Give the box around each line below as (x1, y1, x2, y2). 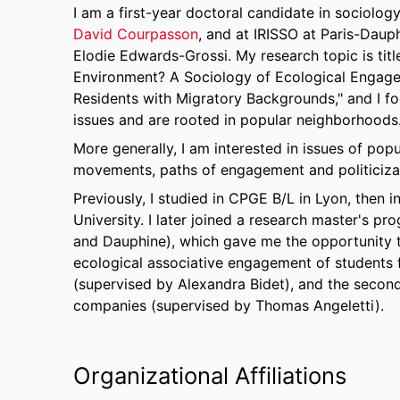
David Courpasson (73, 25, 198, 43)
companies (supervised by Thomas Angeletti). (73, 296, 384, 314)
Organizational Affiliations (73, 362, 346, 389)
